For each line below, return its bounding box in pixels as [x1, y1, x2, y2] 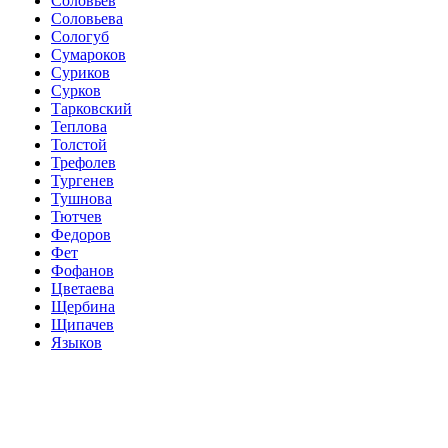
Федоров [51, 226, 111, 243]
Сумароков [51, 46, 126, 63]
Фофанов [51, 262, 114, 279]
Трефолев [51, 154, 116, 171]
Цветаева [51, 280, 114, 297]
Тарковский [51, 100, 132, 117]
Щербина [51, 298, 115, 315]
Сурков [51, 82, 101, 99]
